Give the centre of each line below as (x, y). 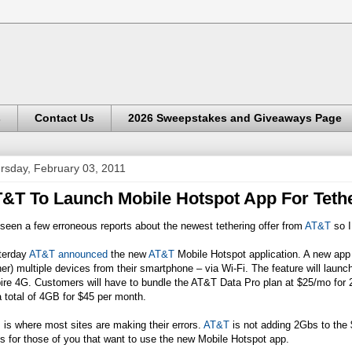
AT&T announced (68, 254)
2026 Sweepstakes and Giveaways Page (235, 118)
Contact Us (64, 118)
